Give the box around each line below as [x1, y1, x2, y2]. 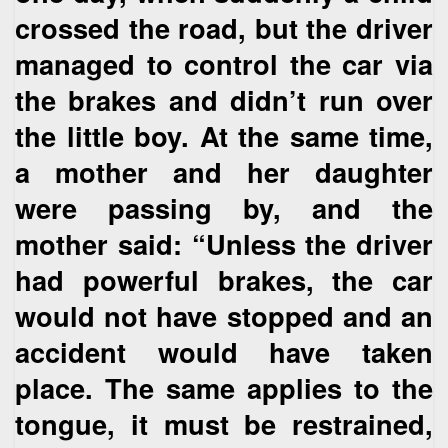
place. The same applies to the [15, 368, 433, 408]
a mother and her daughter [15, 152, 433, 192]
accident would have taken [15, 332, 433, 372]
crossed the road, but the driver [15, 8, 433, 48]
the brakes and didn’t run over [15, 80, 433, 120]
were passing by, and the [15, 188, 433, 228]
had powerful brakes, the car [15, 260, 433, 300]
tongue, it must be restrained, [15, 404, 433, 444]
